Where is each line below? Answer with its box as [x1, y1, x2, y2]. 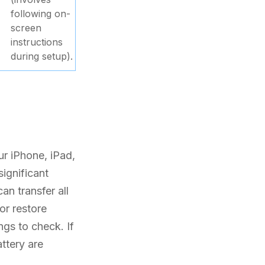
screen [11, 22, 41, 34]
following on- [11, 8, 70, 20]
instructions [11, 36, 63, 48]
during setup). [11, 50, 73, 62]
